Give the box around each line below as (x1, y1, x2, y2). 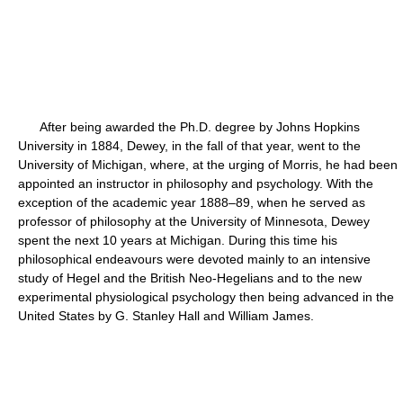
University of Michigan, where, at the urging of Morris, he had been (18, 157, 398, 172)
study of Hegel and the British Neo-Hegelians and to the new (18, 271, 362, 285)
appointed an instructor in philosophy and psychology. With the (18, 176, 373, 191)
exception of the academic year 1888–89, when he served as (18, 195, 365, 210)
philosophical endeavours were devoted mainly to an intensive (18, 252, 371, 266)
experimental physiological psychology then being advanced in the (18, 290, 394, 304)
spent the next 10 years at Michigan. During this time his (18, 233, 337, 247)
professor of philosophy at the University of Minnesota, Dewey (18, 214, 370, 228)
